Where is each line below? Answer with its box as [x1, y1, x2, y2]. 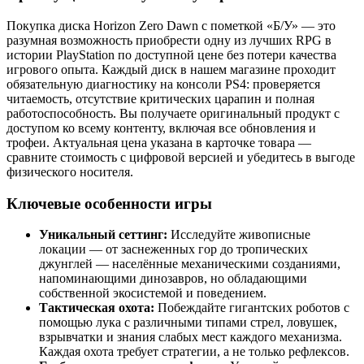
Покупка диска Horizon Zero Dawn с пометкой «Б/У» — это [6, 18, 336, 32]
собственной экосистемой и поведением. [39, 286, 266, 301]
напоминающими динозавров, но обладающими [39, 271, 307, 286]
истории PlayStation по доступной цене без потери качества [6, 47, 336, 62]
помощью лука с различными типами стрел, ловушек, [39, 315, 337, 330]
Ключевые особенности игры [6, 194, 212, 212]
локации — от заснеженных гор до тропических [39, 242, 308, 257]
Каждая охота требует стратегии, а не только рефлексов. [39, 344, 349, 359]
